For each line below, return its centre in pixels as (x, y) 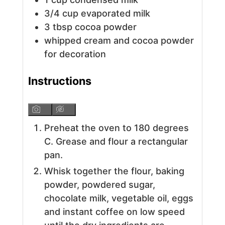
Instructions (60, 81)
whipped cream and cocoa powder (119, 40)
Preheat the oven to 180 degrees (116, 128)
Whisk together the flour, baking (114, 171)
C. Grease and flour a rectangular (116, 142)
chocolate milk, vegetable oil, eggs (119, 198)
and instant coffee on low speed (114, 212)
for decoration (75, 54)
